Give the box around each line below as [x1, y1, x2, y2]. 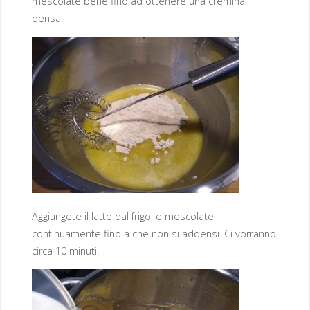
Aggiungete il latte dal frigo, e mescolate [31, 210, 214, 224]
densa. [31, 12, 63, 26]
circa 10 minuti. [31, 244, 99, 258]
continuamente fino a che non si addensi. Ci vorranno [31, 227, 276, 241]
